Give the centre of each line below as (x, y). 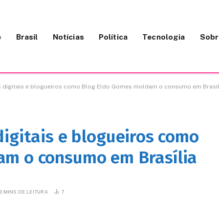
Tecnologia (164, 36)
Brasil (27, 36)
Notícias (68, 36)
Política (113, 36)
